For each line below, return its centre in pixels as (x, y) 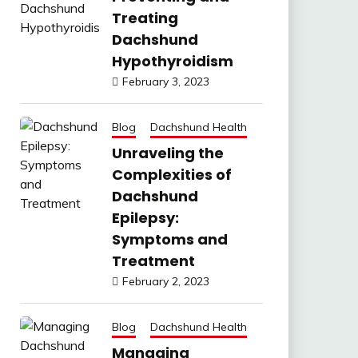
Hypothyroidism (172, 61)
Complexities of (171, 175)
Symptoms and (169, 239)
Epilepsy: (145, 218)
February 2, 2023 (165, 281)
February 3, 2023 (165, 82)
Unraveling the (167, 153)
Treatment (153, 261)
